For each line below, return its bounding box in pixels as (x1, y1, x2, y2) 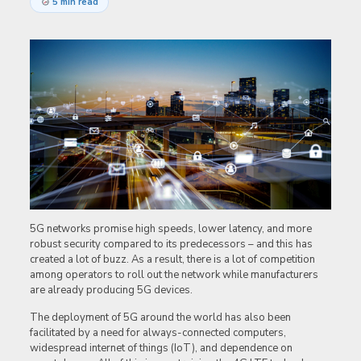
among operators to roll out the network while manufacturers (29, 268, 318, 283)
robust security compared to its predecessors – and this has (29, 237, 313, 252)
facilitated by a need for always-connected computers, (29, 326, 286, 341)
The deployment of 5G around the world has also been (29, 310, 291, 326)
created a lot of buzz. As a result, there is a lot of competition (29, 252, 315, 268)
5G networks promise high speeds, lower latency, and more (29, 222, 312, 237)
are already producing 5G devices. (29, 283, 193, 298)
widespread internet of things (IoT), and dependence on (29, 341, 293, 356)
